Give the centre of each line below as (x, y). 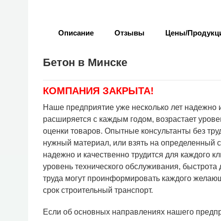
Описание (76, 33)
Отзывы (129, 33)
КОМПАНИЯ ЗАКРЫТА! (98, 91)
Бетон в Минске (85, 62)
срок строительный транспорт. (98, 190)
